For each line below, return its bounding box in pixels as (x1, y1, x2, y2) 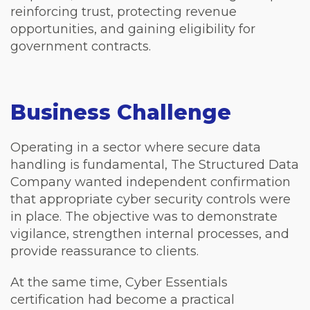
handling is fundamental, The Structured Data (10, 157, 299, 172)
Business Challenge (10, 100, 231, 125)
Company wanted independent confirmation (10, 174, 291, 190)
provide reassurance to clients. (10, 244, 199, 259)
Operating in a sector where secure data (10, 140, 261, 155)
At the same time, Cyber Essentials (10, 275, 228, 290)
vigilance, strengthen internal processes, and (10, 226, 289, 241)
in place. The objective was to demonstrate (10, 209, 277, 224)
